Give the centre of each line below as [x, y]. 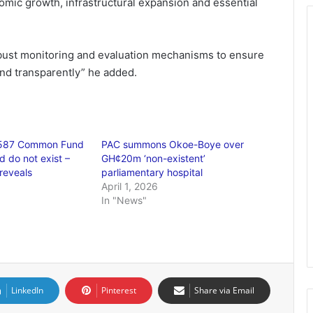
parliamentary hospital [152, 172]
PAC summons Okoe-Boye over [173, 144]
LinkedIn [27, 290]
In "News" [124, 200]
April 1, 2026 [130, 186]
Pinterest [119, 290]
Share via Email [224, 290]
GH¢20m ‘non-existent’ [154, 158]
